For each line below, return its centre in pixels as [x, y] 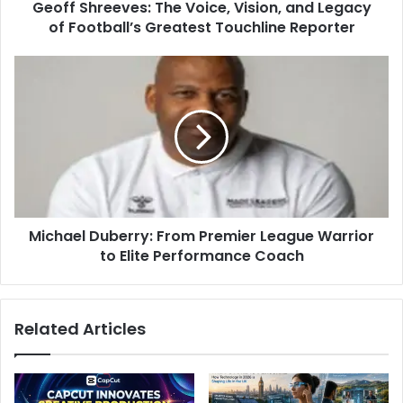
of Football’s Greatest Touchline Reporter [201, 27]
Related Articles [80, 329]
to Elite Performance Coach [201, 256]
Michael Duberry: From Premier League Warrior [201, 236]
